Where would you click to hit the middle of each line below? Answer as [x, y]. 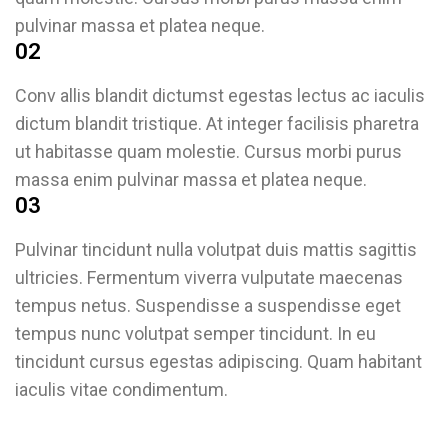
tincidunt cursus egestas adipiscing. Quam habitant [218, 361]
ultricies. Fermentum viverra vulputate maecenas [209, 277]
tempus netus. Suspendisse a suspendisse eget [208, 305]
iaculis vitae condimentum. [121, 389]
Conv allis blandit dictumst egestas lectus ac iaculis [220, 95]
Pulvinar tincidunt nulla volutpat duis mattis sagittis [216, 249]
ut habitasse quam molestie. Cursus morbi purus [208, 151]
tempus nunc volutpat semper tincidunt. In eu [195, 333]
